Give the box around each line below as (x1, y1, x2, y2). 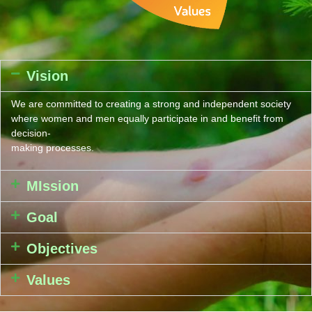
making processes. (11, 141, 94, 153)
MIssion (26, 178, 79, 194)
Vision (26, 68, 69, 84)
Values (26, 272, 71, 288)
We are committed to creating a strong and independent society (11, 97, 291, 109)
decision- (11, 127, 51, 139)
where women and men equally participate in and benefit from (11, 112, 283, 124)
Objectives (26, 241, 98, 257)
